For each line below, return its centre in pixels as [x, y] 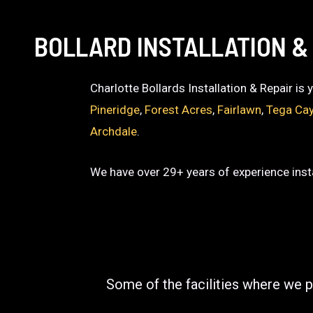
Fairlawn [240, 110]
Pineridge [115, 110]
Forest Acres [179, 110]
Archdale [114, 131]
